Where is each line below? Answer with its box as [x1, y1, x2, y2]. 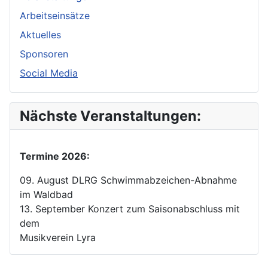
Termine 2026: [20, 150, 90, 162]
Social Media [20, 66, 78, 79]
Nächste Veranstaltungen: [20, 106, 201, 124]
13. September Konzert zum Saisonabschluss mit [20, 202, 240, 215]
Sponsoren [20, 47, 68, 60]
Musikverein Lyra [20, 231, 96, 243]
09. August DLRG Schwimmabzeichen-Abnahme [20, 173, 237, 186]
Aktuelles [20, 28, 61, 41]
